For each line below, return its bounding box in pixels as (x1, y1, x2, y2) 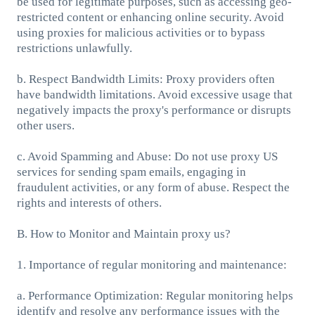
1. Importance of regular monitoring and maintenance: (16, 257, 287, 271)
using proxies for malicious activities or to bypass (16, 25, 265, 39)
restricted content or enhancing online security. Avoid (16, 10, 284, 24)
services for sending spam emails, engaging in (16, 165, 246, 179)
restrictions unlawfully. (16, 41, 132, 55)
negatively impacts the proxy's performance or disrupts (16, 103, 291, 117)
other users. (16, 118, 75, 132)
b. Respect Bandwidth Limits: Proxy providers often (16, 72, 275, 86)
